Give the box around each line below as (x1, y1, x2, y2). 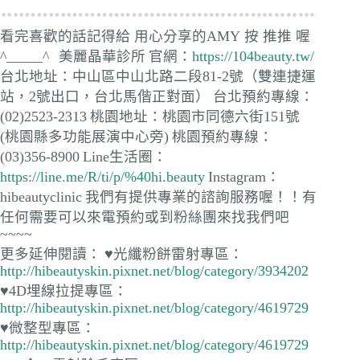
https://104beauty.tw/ (192, 47, 314, 64)
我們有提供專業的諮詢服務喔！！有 (85, 188, 317, 205)
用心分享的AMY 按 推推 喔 (134, 27, 310, 44)
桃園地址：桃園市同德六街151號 (90, 108, 300, 125)
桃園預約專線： (172, 128, 273, 145)
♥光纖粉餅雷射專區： (104, 245, 243, 262)
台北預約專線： (213, 88, 314, 104)
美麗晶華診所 (59, 47, 145, 64)
